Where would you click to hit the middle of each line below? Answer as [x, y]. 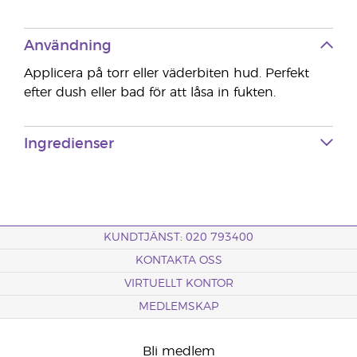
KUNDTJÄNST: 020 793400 [178, 237]
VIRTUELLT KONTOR [178, 284]
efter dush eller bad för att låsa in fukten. [150, 92]
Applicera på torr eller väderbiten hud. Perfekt [167, 73]
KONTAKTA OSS [178, 261]
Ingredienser [69, 144]
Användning [68, 46]
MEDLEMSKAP [178, 307]
